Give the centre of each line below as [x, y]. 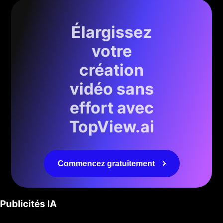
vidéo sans [111, 89]
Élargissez [111, 32]
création [111, 70]
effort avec [111, 108]
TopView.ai [111, 126]
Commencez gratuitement [106, 163]
